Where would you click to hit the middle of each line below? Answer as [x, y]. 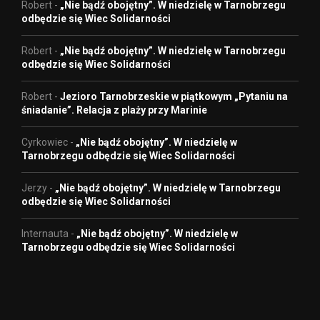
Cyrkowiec [45, 142]
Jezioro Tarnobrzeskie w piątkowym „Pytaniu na [174, 97]
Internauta [45, 234]
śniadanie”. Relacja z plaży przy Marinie [114, 110]
